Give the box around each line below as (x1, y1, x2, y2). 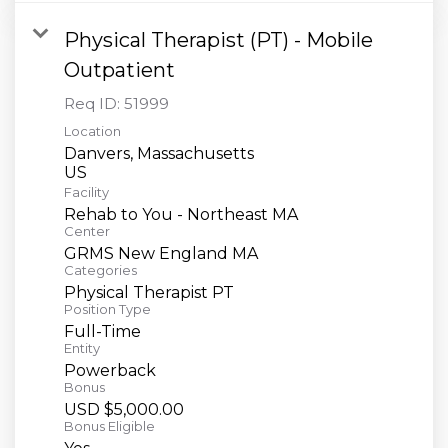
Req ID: (64, 93, 124, 113)
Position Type (64, 300, 151, 317)
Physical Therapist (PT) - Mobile (64, 27, 373, 52)
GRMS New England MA (64, 243, 258, 263)
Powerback (64, 360, 156, 380)
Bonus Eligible (64, 417, 155, 434)
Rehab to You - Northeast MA (64, 204, 298, 224)
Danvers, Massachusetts (64, 143, 254, 163)
